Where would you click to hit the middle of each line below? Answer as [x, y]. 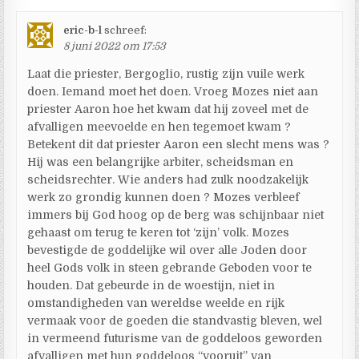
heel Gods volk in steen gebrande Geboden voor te [170, 267]
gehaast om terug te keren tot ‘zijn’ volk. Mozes [159, 232]
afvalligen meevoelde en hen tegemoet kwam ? [159, 126]
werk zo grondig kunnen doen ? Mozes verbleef [164, 197]
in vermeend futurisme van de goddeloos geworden [175, 338]
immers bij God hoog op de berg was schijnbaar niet [176, 214]
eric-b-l [83, 30]
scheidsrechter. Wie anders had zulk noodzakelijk [168, 179]
